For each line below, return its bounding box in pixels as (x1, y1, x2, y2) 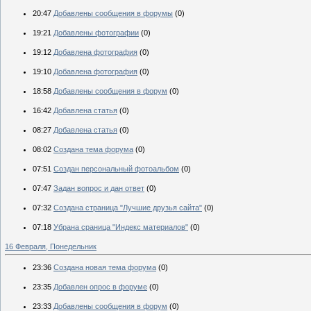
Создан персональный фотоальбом (53, 164, 179, 173)
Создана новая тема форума (53, 262, 156, 271)
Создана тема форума (53, 144, 133, 153)
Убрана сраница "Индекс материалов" (53, 222, 188, 231)
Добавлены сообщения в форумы (53, 8, 173, 17)
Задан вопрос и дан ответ (53, 183, 144, 192)
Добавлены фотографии (53, 28, 139, 37)
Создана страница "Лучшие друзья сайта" (53, 203, 202, 212)
